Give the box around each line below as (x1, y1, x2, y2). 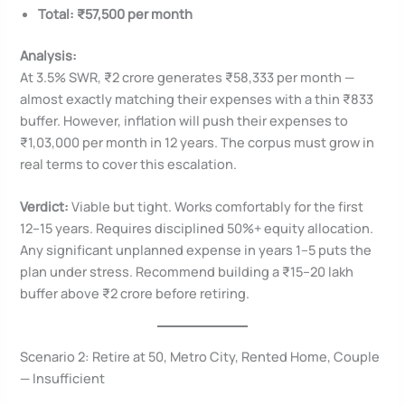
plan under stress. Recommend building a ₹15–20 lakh (20, 262, 354, 281)
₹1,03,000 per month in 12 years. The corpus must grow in (20, 132, 375, 151)
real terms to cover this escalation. (20, 154, 238, 173)
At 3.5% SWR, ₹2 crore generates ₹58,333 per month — (20, 67, 355, 86)
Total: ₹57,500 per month (38, 5, 193, 23)
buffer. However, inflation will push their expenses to (20, 110, 349, 129)
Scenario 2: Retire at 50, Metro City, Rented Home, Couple (20, 346, 381, 365)
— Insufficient (20, 368, 106, 387)
